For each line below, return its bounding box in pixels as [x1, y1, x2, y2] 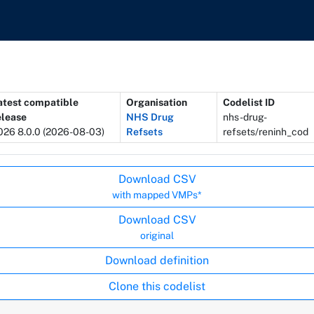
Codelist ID [222, 96, 275, 108]
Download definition [105, 253, 209, 267]
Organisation [125, 96, 187, 108]
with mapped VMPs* [112, 189, 202, 200]
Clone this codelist [109, 279, 205, 293]
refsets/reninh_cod [222, 125, 308, 137]
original [140, 229, 174, 241]
